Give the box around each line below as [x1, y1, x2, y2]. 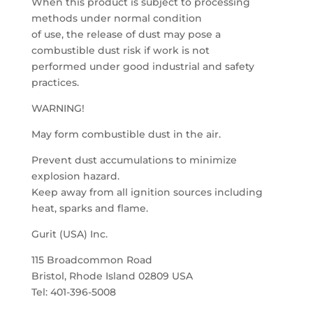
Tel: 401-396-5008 [31, 286, 116, 298]
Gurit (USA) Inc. [31, 228, 108, 240]
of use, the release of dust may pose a [31, 28, 221, 41]
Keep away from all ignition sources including [31, 186, 263, 198]
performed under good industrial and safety [31, 60, 254, 73]
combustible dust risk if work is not [31, 44, 210, 57]
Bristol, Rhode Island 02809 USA [31, 270, 193, 282]
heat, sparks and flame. [31, 202, 148, 214]
